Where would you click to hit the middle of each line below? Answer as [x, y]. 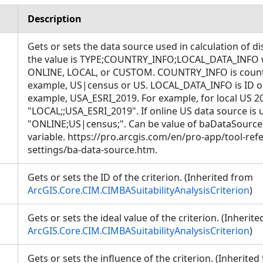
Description [55, 19]
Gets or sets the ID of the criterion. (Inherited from [140, 177]
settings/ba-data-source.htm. [95, 150]
